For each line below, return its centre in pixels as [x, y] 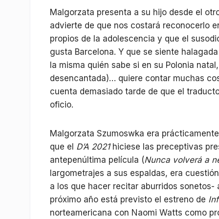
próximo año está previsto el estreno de [129, 200]
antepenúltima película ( [97, 160]
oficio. [62, 105]
